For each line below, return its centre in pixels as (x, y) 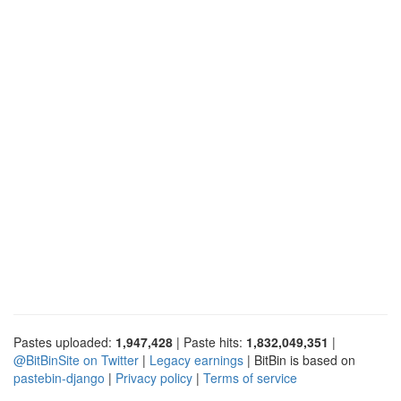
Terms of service (250, 377)
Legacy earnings (196, 359)
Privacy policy (154, 377)
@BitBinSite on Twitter (76, 359)
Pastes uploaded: (64, 341)
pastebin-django (59, 377)
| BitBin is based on (299, 359)
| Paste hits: (209, 341)
